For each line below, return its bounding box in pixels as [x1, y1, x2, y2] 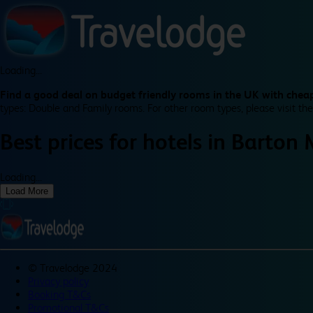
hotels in [143, 129, 231, 156]
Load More [6, 185, 48, 196]
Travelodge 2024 [40, 261, 117, 275]
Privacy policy [28, 274, 89, 288]
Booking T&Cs [28, 287, 91, 301]
